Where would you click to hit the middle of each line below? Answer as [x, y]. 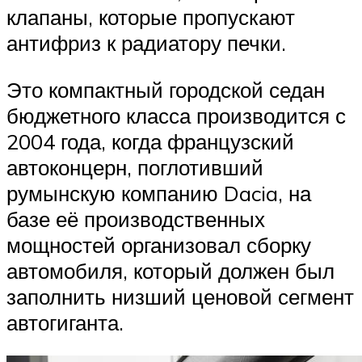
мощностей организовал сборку [159, 244]
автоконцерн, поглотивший [135, 167]
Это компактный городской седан [166, 89]
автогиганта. [65, 322]
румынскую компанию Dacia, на [159, 193]
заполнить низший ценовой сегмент [180, 296]
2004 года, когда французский [150, 141]
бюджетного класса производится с [176, 115]
